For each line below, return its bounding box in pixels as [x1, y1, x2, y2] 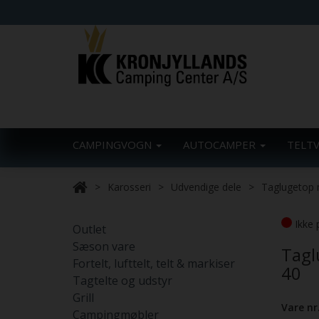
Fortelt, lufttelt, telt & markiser [73, 256, 235, 271]
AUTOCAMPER [183, 137, 258, 152]
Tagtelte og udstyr [73, 273, 172, 288]
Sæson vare [73, 239, 135, 254]
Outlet [73, 221, 106, 237]
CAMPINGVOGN [73, 137, 155, 152]
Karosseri [108, 180, 151, 194]
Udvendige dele [171, 180, 241, 194]
